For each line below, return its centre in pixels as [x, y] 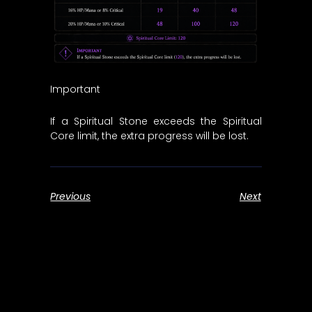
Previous [71, 197]
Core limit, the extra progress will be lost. [150, 135]
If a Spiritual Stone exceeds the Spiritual [156, 121]
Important [76, 89]
